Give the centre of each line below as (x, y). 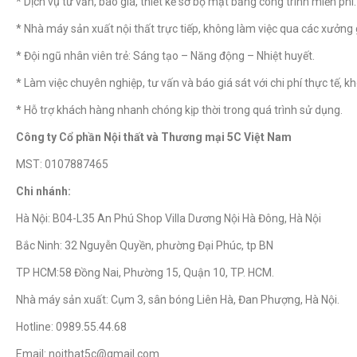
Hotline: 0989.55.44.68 (71, 326)
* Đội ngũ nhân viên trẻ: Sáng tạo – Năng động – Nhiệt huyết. (165, 55)
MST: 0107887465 (62, 164)
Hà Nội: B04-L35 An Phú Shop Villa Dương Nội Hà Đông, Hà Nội (169, 218)
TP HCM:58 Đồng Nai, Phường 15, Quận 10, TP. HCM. (145, 272)
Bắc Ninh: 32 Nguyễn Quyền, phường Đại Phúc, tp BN (145, 245)
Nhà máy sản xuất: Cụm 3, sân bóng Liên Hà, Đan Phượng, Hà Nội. (178, 299)
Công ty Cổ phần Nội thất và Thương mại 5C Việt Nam (154, 137)
